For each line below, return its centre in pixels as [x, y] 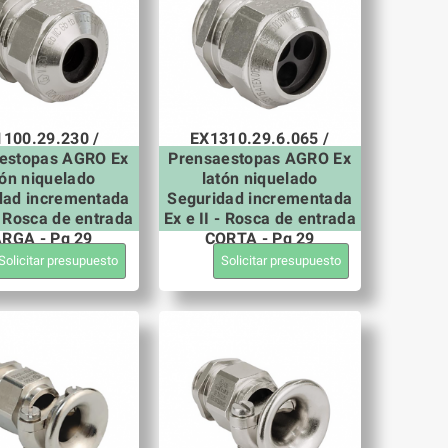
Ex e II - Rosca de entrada [259, 218]
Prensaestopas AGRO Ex [260, 158]
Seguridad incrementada [260, 198]
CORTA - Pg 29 [259, 238]
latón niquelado [259, 178]
